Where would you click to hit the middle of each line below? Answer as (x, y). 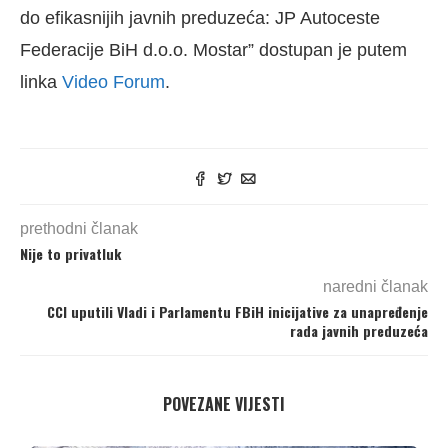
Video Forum (113, 82)
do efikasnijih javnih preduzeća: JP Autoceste (200, 18)
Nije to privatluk (70, 254)
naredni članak (375, 287)
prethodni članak (79, 229)
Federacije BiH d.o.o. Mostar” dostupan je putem (213, 50)
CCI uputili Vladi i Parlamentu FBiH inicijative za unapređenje (237, 312)
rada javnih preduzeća (359, 331)
